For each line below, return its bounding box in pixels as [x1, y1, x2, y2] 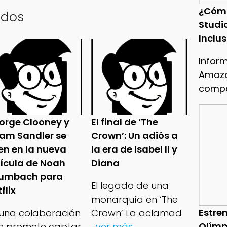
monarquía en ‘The [91, 193, 178, 206]
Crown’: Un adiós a [91, 129, 178, 142]
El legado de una [91, 179, 169, 193]
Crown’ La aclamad [91, 207, 182, 220]
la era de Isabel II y [91, 143, 178, 156]
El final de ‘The [91, 116, 159, 129]
